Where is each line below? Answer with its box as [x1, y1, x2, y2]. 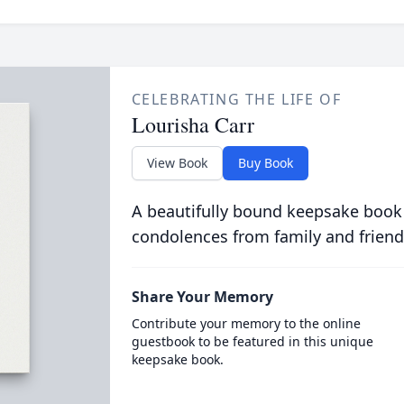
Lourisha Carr [131, 110, 254, 139]
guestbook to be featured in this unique [131, 333, 373, 350]
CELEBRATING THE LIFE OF [131, 89, 342, 109]
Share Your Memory [131, 287, 273, 307]
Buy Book [237, 154, 293, 171]
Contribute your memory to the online [131, 315, 361, 332]
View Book [146, 154, 207, 171]
